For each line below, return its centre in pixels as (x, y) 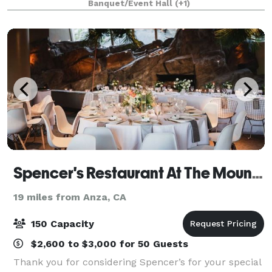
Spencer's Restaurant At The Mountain (257, 173)
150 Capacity (61, 223)
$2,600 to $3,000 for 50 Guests (108, 243)
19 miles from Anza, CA (70, 197)
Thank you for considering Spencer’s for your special (137, 262)
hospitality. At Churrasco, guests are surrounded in (133, 14)
